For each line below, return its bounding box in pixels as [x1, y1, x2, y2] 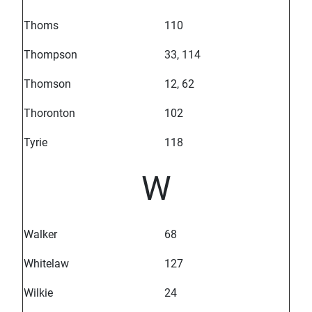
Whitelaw [24, 257, 69, 271]
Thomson [24, 77, 71, 91]
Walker [24, 228, 57, 242]
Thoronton [24, 107, 75, 120]
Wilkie [24, 286, 53, 300]
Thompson [24, 48, 77, 62]
